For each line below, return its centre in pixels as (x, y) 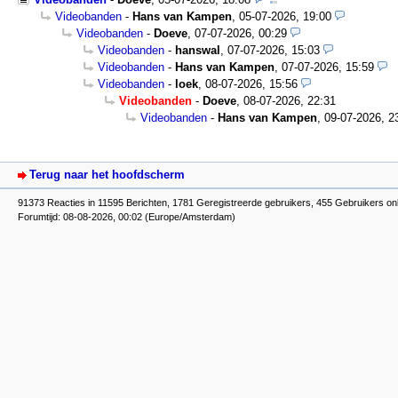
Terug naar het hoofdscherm (107, 174)
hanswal (198, 51)
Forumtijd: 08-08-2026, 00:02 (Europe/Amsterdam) (127, 217)
